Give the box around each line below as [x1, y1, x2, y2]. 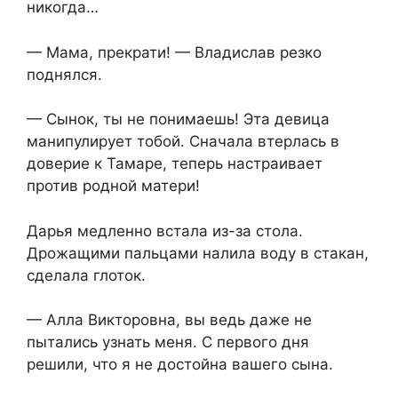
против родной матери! [27, 177, 200, 195]
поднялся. [27, 65, 102, 84]
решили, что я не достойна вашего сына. [27, 355, 333, 374]
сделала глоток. [27, 266, 146, 284]
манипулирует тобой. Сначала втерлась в [27, 132, 339, 151]
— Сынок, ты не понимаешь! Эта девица [27, 110, 330, 129]
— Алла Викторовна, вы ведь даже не [27, 311, 312, 330]
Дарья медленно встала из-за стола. [27, 221, 303, 240]
